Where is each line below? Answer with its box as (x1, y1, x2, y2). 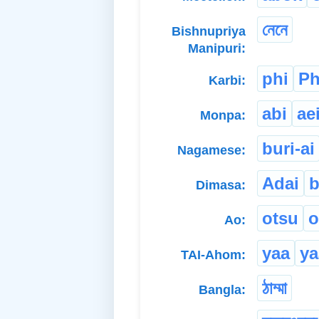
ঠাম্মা (262, 278, 287, 298)
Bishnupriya (172, 23, 246, 38)
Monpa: (200, 108, 246, 122)
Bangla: (199, 282, 246, 297)
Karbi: (209, 73, 246, 88)
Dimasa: (196, 177, 246, 192)
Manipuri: (188, 41, 246, 56)
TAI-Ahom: (181, 247, 246, 262)
